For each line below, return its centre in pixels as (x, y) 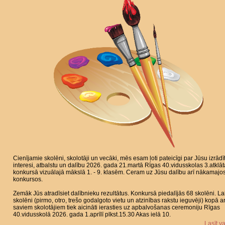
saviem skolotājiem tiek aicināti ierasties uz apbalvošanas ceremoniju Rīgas (117, 207)
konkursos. (28, 179)
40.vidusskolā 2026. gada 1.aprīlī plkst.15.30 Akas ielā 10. (92, 214)
